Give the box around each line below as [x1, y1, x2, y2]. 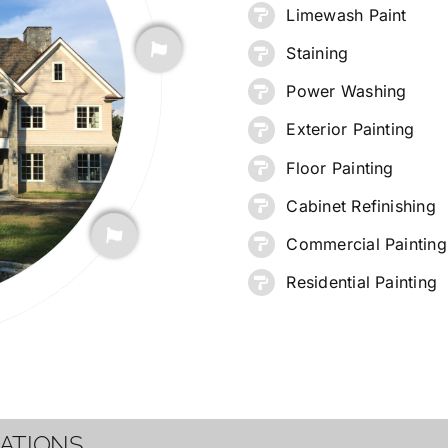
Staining [286, 42, 349, 63]
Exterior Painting [286, 119, 415, 140]
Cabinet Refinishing [286, 195, 436, 216]
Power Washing [286, 81, 407, 102]
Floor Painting [286, 157, 394, 178]
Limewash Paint [286, 4, 407, 25]
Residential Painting [286, 272, 438, 293]
